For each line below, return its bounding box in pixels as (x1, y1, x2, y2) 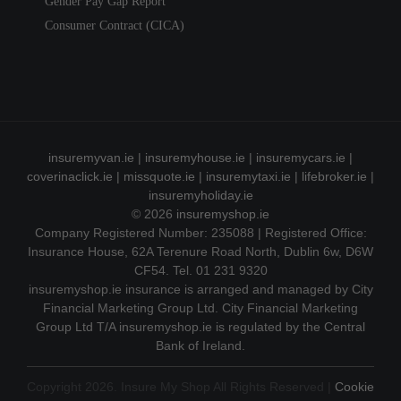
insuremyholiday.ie (148, 188, 253, 203)
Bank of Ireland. (156, 338, 245, 354)
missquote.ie (124, 169, 195, 184)
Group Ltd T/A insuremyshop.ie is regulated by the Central (36, 320, 365, 335)
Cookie (335, 380, 374, 395)
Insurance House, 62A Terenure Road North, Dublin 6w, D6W (28, 244, 373, 260)
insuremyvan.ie (48, 150, 134, 166)
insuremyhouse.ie (145, 150, 245, 166)
